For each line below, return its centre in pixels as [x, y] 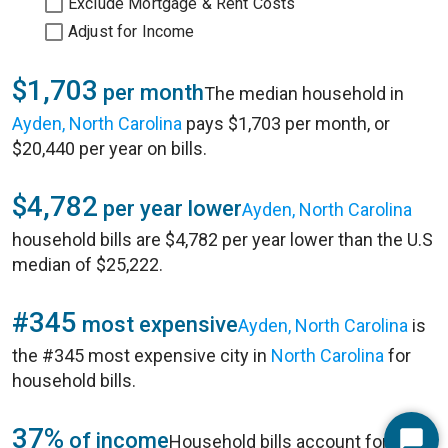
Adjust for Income [131, 31]
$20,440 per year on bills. [109, 148]
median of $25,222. [87, 264]
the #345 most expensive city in [141, 355]
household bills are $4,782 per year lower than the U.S [222, 239]
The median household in [304, 93]
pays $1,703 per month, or [286, 123]
